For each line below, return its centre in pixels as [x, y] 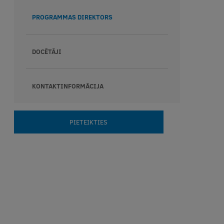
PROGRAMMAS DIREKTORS [72, 17]
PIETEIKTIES [89, 122]
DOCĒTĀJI [46, 51]
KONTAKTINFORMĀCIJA [67, 86]
